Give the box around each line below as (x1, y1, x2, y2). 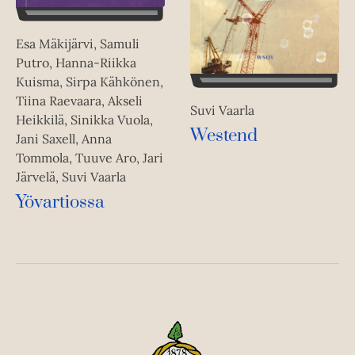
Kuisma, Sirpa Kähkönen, (16, 73, 163, 90)
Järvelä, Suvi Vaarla (16, 168, 126, 185)
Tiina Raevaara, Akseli (16, 92, 143, 109)
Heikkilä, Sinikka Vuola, (16, 111, 153, 128)
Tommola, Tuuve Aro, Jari (16, 149, 163, 166)
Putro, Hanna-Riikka (16, 54, 136, 71)
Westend (190, 124, 258, 147)
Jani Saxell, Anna (16, 130, 112, 147)
